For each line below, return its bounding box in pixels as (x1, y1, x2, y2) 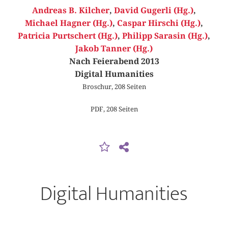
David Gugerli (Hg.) (114, 6, 193, 16)
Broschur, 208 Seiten (82, 82, 146, 91)
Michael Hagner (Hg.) (25, 18, 112, 28)
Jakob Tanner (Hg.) (75, 44, 153, 54)
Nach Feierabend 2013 (69, 56, 159, 67)
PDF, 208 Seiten (90, 104, 138, 113)
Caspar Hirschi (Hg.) (117, 18, 201, 28)
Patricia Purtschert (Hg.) (18, 31, 118, 41)
